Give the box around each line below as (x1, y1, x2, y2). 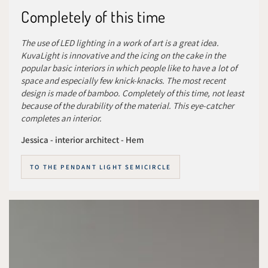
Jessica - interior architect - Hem (21, 134, 144, 145)
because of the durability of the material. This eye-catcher (21, 100, 234, 111)
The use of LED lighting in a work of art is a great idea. (21, 37, 219, 48)
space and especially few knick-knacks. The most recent (21, 75, 226, 86)
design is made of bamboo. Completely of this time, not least (21, 87, 244, 99)
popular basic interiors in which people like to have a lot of (21, 62, 237, 74)
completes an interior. (21, 112, 102, 124)
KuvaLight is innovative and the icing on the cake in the (21, 50, 226, 61)
